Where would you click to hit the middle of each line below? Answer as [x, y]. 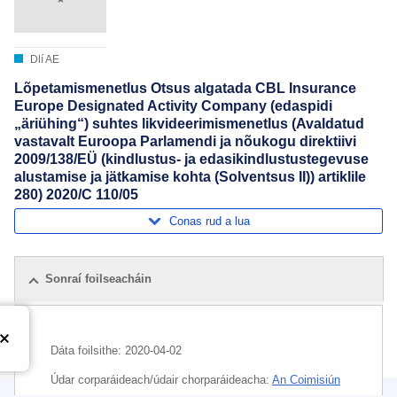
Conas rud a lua [209, 221]
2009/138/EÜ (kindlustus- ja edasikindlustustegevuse [191, 160]
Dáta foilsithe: [88, 351]
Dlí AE [43, 60]
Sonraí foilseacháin [98, 279]
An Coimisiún [306, 380]
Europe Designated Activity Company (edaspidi [173, 106]
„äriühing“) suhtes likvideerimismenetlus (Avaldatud [189, 124]
